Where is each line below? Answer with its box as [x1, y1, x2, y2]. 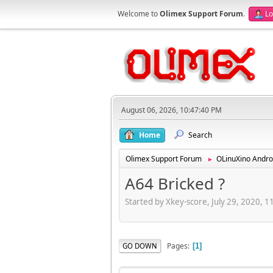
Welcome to [118, 9, 160, 19]
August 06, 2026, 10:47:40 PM [121, 105, 222, 115]
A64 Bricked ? [125, 172, 225, 194]
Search [188, 130, 212, 140]
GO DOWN [122, 241, 157, 250]
